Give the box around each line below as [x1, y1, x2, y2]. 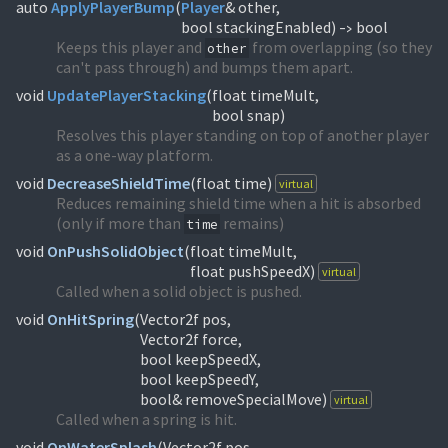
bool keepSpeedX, [140, 349, 261, 369]
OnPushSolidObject [47, 241, 184, 261]
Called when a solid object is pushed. [56, 281, 302, 301]
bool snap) [212, 105, 285, 125]
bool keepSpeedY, [140, 369, 259, 389]
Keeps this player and [56, 37, 205, 57]
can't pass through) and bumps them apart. [56, 57, 353, 77]
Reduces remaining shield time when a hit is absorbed [56, 193, 421, 213]
